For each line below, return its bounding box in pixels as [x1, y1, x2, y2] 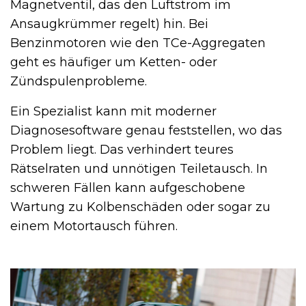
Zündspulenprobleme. [10, 73, 147, 89]
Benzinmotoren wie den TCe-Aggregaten [10, 35, 266, 51]
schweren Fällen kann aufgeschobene [10, 180, 245, 195]
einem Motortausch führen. [10, 218, 178, 234]
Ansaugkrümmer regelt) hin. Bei [10, 16, 208, 31]
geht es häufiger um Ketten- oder [10, 54, 217, 70]
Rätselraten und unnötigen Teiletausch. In [10, 161, 268, 176]
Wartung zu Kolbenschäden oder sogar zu [10, 199, 270, 214]
